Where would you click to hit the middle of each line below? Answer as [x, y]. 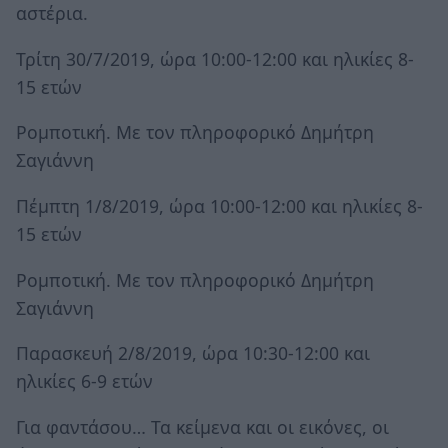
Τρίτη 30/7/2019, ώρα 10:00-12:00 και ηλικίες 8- [215, 58]
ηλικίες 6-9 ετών [84, 381]
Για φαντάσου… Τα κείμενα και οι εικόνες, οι [202, 426]
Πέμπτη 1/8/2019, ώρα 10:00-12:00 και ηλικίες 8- [219, 205]
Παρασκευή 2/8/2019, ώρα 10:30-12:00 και [193, 353]
